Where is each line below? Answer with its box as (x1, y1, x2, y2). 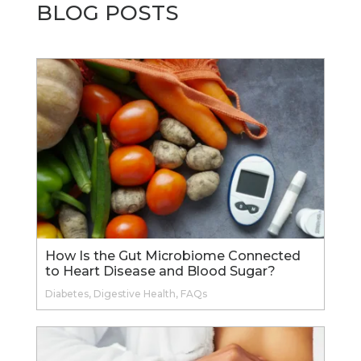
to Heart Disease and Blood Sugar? (44, 263, 276, 279)
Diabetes (44, 287, 89, 300)
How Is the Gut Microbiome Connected (44, 247, 301, 263)
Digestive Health (93, 287, 176, 300)
